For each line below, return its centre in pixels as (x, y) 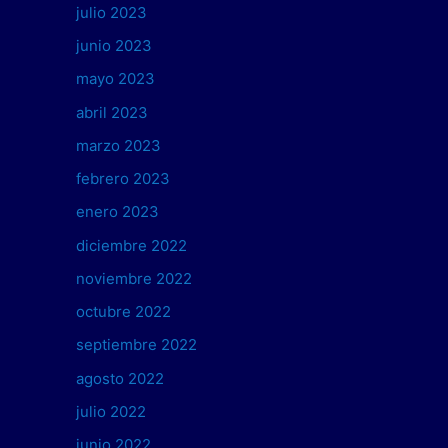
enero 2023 (117, 212)
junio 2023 (114, 46)
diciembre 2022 (131, 245)
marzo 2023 (118, 145)
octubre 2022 (123, 312)
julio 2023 (111, 12)
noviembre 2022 (134, 278)
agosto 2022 (120, 378)
